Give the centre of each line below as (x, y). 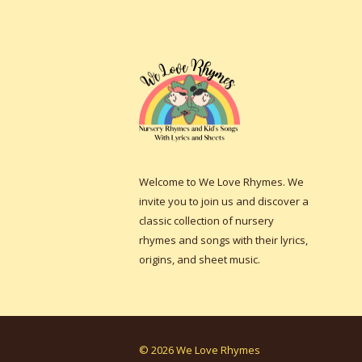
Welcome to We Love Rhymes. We (221, 181)
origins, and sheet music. (200, 259)
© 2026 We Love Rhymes (200, 349)
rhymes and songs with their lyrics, (223, 240)
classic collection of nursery (206, 220)
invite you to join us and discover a (224, 201)
